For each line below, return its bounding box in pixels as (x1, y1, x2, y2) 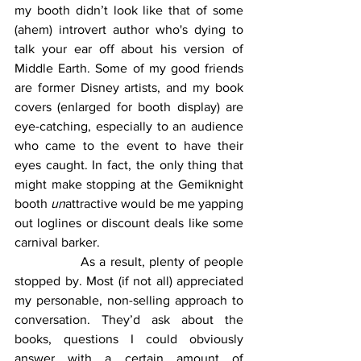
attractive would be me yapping (65, 196, 244, 210)
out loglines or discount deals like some (15, 215, 243, 230)
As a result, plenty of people (15, 254, 81, 268)
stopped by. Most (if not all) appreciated (15, 273, 243, 288)
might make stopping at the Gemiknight (15, 176, 243, 191)
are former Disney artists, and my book (15, 80, 243, 94)
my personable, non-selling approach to (15, 293, 243, 307)
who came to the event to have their (15, 138, 243, 152)
